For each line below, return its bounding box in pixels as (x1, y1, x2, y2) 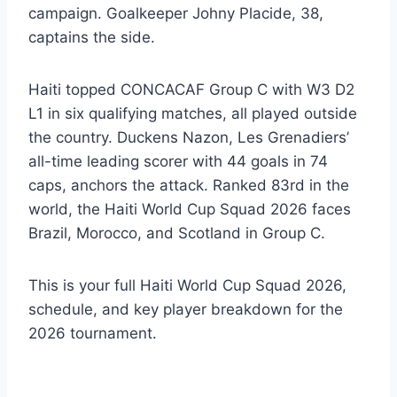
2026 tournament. (28, 323, 157, 342)
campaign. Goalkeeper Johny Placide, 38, (28, 4, 323, 22)
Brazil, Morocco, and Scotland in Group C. (28, 223, 325, 242)
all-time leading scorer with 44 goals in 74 (28, 152, 328, 170)
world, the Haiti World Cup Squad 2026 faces (28, 199, 351, 218)
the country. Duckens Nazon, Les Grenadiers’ (28, 128, 349, 146)
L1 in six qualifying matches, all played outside (28, 104, 357, 122)
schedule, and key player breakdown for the (28, 300, 343, 318)
